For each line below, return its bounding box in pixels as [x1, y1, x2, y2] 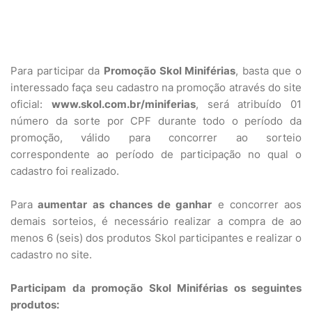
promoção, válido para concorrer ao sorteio [10, 131, 302, 144]
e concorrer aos [212, 198, 302, 211]
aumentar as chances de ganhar [33, 198, 212, 211]
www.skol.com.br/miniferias [51, 97, 196, 111]
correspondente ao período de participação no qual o [10, 148, 302, 161]
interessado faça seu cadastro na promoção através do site [10, 81, 302, 94]
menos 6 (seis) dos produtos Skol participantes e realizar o [10, 231, 302, 244]
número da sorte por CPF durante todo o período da [10, 114, 302, 127]
